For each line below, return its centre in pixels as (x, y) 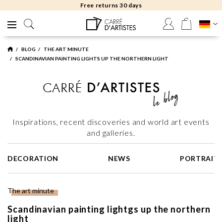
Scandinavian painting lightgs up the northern (109, 209)
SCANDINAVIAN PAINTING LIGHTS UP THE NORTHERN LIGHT (92, 58)
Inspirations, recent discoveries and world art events (111, 122)
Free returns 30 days (111, 5)
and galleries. (111, 133)
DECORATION (33, 158)
